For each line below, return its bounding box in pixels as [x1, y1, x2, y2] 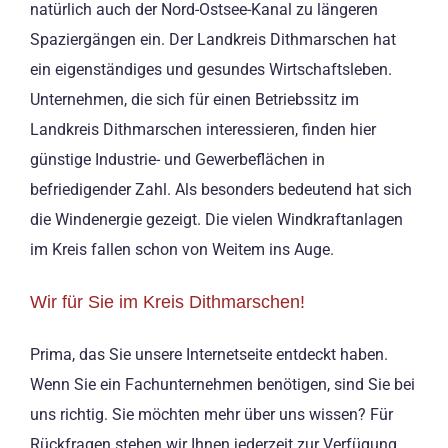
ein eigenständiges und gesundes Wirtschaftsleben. [30, 60, 392, 80]
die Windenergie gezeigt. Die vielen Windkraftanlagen [30, 210, 403, 230]
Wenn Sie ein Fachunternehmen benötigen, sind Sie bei [30, 374, 415, 394]
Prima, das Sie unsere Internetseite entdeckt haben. [30, 344, 388, 364]
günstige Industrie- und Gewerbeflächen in [30, 150, 325, 170]
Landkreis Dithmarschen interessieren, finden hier [30, 120, 376, 140]
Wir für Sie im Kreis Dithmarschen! [30, 292, 305, 313]
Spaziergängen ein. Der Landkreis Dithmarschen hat [30, 30, 396, 50]
